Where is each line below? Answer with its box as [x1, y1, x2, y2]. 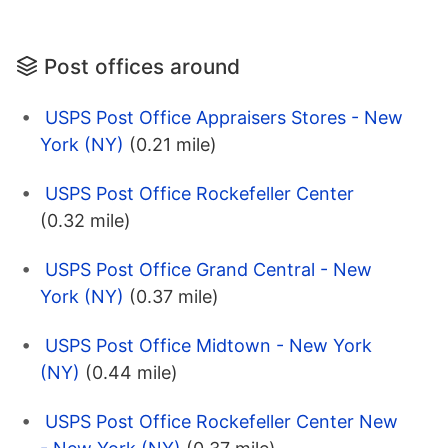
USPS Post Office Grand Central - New [45, 258, 372, 280]
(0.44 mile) [85, 361, 178, 383]
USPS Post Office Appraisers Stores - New [45, 106, 403, 128]
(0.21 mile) [129, 133, 217, 155]
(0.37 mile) [129, 285, 219, 307]
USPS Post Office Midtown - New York [45, 334, 372, 356]
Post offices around [44, 53, 240, 79]
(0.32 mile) [40, 209, 131, 231]
